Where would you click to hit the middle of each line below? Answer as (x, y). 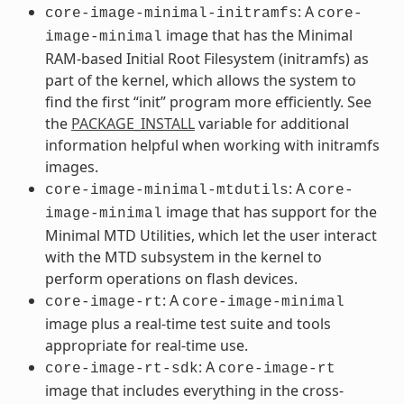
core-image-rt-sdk (121, 368)
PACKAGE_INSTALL (133, 123)
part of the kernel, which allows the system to (200, 80)
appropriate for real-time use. (146, 345)
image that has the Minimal (257, 35)
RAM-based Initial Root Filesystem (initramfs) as (207, 58)
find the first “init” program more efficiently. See (208, 101)
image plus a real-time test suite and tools (188, 323)
